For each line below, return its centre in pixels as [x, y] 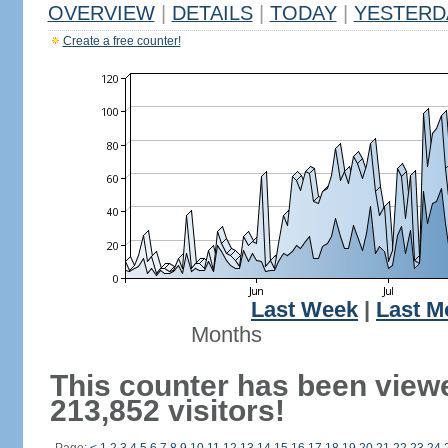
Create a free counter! [121, 41]
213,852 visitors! [167, 410]
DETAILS [212, 13]
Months [226, 335]
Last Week [304, 310]
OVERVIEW [101, 13]
